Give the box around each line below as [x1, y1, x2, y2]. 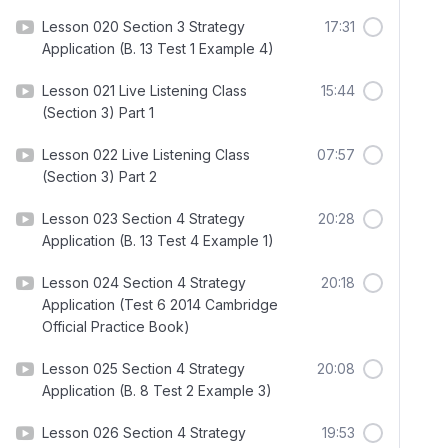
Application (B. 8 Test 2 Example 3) [42, 382, 272, 399]
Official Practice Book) [42, 318, 190, 335]
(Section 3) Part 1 [42, 104, 154, 121]
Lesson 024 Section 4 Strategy [42, 274, 246, 291]
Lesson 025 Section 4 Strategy [42, 360, 245, 377]
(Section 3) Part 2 [42, 168, 157, 185]
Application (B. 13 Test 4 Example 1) [42, 232, 274, 249]
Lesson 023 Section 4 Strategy [42, 210, 245, 227]
